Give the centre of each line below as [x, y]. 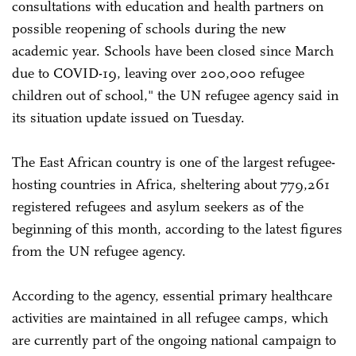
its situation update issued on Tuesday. [128, 117]
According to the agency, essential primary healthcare [172, 295]
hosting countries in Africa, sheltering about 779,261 [171, 184]
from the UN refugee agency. [99, 251]
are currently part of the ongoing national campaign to [174, 340]
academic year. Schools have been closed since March [173, 50]
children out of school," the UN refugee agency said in [175, 95]
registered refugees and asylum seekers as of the [158, 206]
